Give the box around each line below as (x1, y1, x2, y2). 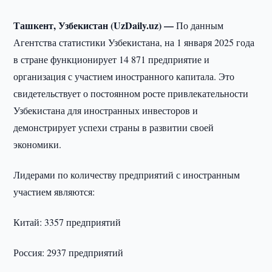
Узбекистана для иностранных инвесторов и (13, 104, 199, 117)
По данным (176, 19, 224, 32)
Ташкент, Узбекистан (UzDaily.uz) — (13, 18, 177, 32)
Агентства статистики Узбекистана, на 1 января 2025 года (13, 36, 255, 49)
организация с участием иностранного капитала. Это (13, 70, 235, 83)
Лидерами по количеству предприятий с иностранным (13, 168, 240, 181)
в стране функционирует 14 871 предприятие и (13, 53, 210, 66)
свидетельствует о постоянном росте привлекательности (13, 87, 249, 100)
